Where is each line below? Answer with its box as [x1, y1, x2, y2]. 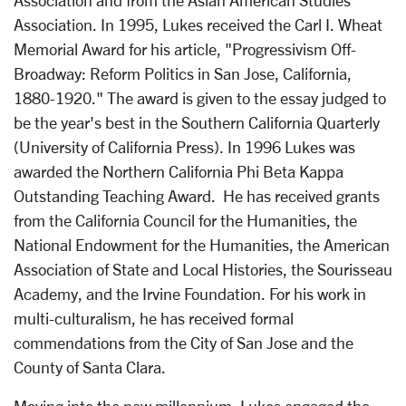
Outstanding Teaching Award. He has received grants [14, 187, 380, 205]
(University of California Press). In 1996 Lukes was [14, 138, 355, 156]
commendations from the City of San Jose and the [14, 333, 353, 352]
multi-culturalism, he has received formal [14, 309, 294, 327]
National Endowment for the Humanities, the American [14, 236, 390, 254]
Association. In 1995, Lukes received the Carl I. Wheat [14, 15, 382, 34]
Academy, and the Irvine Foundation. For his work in [14, 285, 366, 303]
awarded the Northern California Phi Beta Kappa [14, 162, 343, 180]
